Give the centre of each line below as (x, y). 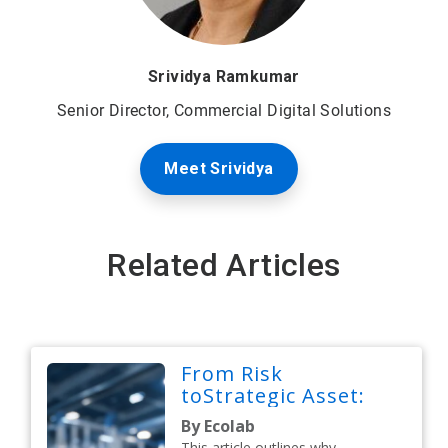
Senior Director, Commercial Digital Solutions (223, 110)
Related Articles (224, 264)
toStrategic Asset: (276, 395)
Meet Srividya (219, 168)
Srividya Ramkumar (224, 76)
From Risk (232, 373)
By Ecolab (218, 425)
